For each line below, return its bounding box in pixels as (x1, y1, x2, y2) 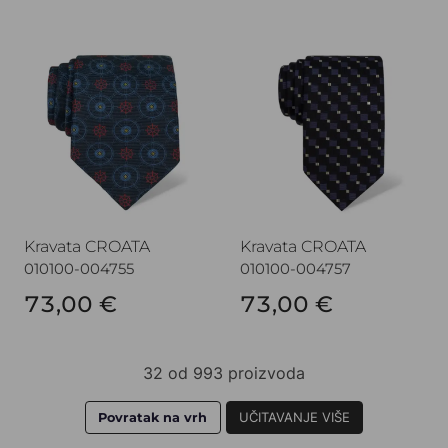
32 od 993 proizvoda (143, 362, 305, 383)
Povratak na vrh (98, 409, 208, 425)
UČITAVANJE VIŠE (238, 409, 350, 425)
